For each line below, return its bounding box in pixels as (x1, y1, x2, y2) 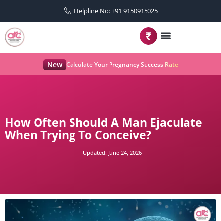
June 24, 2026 (106, 149, 142, 156)
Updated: (82, 149, 107, 156)
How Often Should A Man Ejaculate (5, 114, 202, 130)
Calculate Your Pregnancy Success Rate (66, 60, 178, 69)
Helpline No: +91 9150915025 (74, 6, 158, 15)
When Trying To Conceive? (5, 127, 151, 143)
